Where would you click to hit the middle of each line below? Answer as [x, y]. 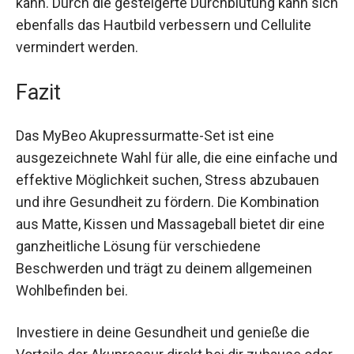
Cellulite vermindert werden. [104, 124]
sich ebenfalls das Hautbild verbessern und [152, 102]
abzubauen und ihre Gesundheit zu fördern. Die [163, 279]
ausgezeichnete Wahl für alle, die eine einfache [163, 235]
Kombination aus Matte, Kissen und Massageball [167, 301]
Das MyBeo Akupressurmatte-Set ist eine [145, 213]
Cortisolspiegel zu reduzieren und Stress [144, 36]
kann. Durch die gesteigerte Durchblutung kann [162, 80]
